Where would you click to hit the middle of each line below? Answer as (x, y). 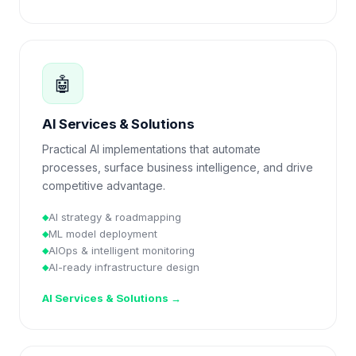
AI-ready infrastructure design (124, 267)
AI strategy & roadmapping (115, 217)
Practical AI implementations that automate (151, 149)
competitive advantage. (104, 186)
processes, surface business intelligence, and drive (178, 167)
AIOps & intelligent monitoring (122, 250)
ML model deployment (103, 234)
